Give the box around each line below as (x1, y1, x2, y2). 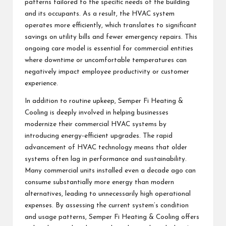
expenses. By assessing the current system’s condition (25, 202, 189, 209)
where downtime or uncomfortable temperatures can (25, 56, 187, 64)
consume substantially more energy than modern (25, 179, 174, 186)
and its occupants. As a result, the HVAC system (25, 10, 175, 17)
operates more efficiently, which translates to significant (25, 22, 197, 29)
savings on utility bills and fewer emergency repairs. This (25, 33, 197, 40)
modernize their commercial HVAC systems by (25, 121, 166, 128)
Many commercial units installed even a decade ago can (25, 167, 196, 174)
